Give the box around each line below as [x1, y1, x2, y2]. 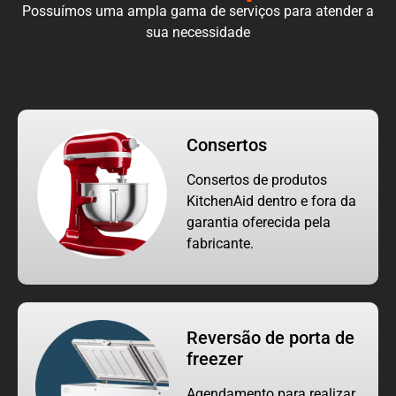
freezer [187, 348, 244, 370]
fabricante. [187, 234, 255, 252]
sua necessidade [146, 23, 250, 41]
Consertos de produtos [187, 171, 328, 188]
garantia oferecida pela [187, 213, 331, 231]
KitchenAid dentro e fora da [187, 192, 357, 209]
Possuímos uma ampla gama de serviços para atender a [22, 2, 374, 19]
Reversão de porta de [187, 327, 355, 349]
